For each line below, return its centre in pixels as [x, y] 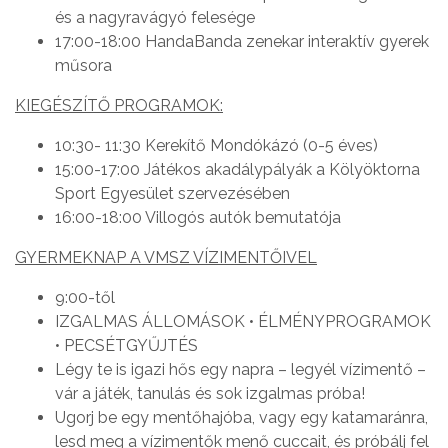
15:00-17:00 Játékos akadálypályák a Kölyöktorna [237, 170]
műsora [83, 66]
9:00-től [85, 298]
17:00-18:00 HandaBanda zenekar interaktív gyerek [242, 42]
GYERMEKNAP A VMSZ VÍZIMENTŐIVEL [166, 258]
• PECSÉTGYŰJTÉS [126, 346]
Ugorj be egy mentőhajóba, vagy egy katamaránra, [241, 418]
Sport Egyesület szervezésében [172, 194]
